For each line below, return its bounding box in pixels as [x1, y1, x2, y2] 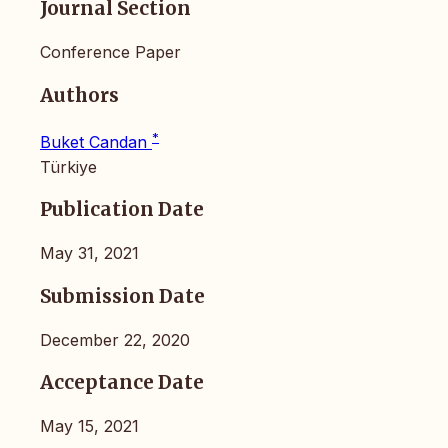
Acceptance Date [40, 371, 204, 395]
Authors [40, 83, 119, 107]
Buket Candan [40, 131, 152, 152]
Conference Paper [40, 41, 181, 62]
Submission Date [40, 284, 205, 308]
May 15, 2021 [40, 416, 139, 437]
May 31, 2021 [40, 243, 139, 264]
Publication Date [40, 198, 204, 222]
